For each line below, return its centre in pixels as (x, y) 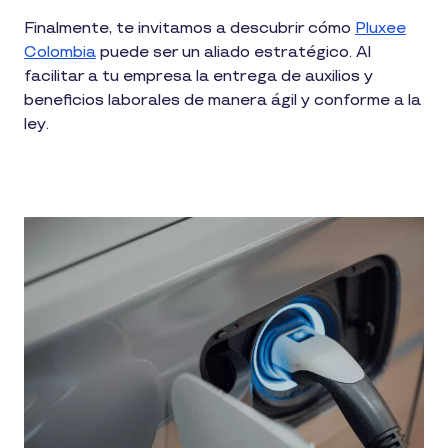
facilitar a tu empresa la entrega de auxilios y (198, 77)
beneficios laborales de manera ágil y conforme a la (222, 101)
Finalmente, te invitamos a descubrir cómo (189, 29)
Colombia (60, 53)
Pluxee (380, 29)
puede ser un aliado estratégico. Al (233, 53)
